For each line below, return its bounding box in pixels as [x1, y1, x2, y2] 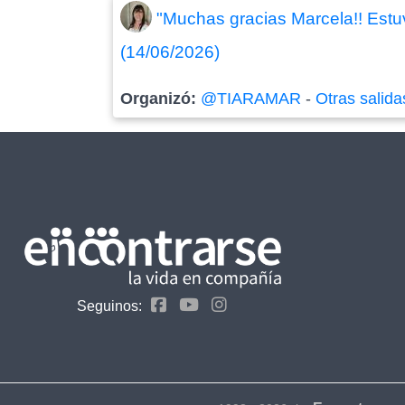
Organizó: [120, 89, 202, 108]
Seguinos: [77, 297, 142, 314]
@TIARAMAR [201, 89, 302, 108]
